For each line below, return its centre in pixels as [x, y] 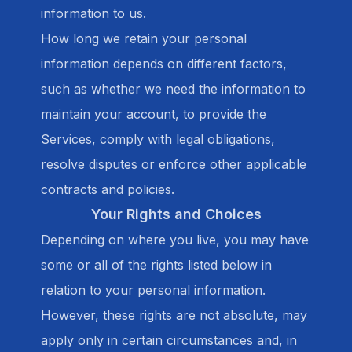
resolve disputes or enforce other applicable [174, 164]
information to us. [93, 13]
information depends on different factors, [164, 64]
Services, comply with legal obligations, [158, 139]
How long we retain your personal [144, 38]
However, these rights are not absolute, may [174, 315]
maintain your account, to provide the [154, 114]
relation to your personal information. [153, 290]
